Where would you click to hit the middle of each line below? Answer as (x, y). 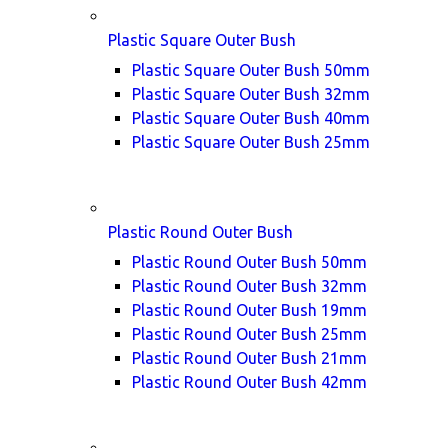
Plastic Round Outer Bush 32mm (249, 286)
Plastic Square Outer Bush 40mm (251, 118)
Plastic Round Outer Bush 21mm (249, 358)
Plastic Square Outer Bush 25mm (251, 142)
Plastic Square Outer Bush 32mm (251, 94)
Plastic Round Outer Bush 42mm (249, 382)
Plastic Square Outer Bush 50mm (251, 70)
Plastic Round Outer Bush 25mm (249, 334)
